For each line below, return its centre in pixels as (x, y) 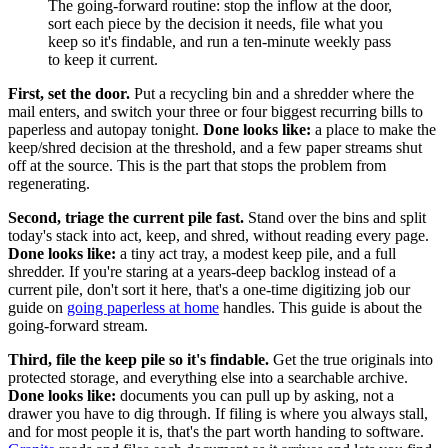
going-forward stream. (78, 326)
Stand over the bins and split (335, 218)
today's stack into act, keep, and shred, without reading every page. (218, 236)
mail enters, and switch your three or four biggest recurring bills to (215, 112)
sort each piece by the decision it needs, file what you (215, 24)
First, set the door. (69, 94)
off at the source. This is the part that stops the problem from (197, 166)
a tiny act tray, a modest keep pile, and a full (256, 254)
